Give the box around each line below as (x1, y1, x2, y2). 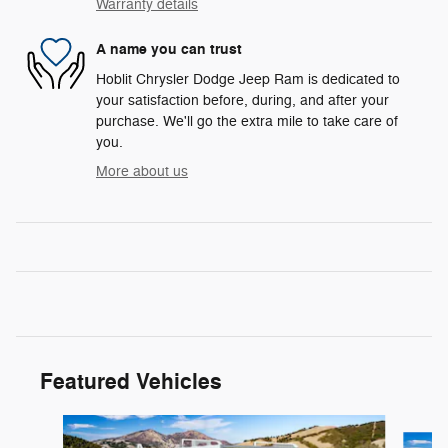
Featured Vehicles (40, 367, 222, 396)
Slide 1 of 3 (15, 415, 86, 433)
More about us (96, 162, 188, 180)
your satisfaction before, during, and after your (96, 91, 389, 109)
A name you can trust (96, 40, 242, 60)
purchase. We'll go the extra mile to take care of (96, 112, 398, 130)
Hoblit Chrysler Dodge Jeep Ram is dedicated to (96, 70, 400, 88)
